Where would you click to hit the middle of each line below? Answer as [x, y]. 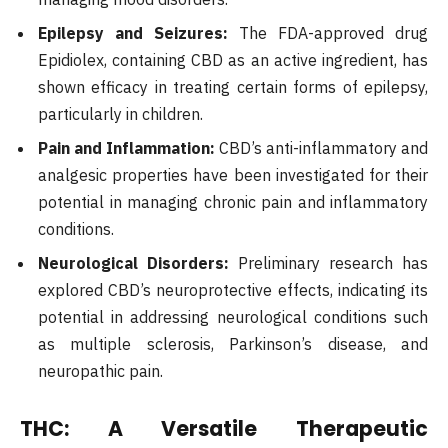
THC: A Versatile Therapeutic [224, 429]
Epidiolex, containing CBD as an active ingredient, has [233, 60]
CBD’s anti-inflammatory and [321, 148]
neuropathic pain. [100, 371]
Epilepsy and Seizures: [133, 33]
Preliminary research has [328, 263]
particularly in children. [120, 114]
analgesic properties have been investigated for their [233, 175]
